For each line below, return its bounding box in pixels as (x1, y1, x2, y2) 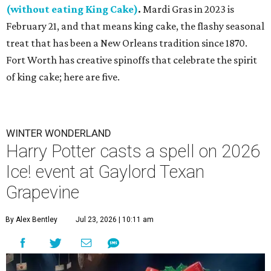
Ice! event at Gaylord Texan (6, 162, 204, 182)
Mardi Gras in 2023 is (141, 3, 234, 15)
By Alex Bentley (5, 215, 57, 224)
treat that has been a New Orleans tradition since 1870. (6, 37, 247, 49)
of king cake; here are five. (6, 71, 120, 83)
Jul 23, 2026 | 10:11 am (76, 215, 154, 224)
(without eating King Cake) (6, 3, 138, 15)
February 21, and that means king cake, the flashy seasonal (6, 20, 264, 32)
